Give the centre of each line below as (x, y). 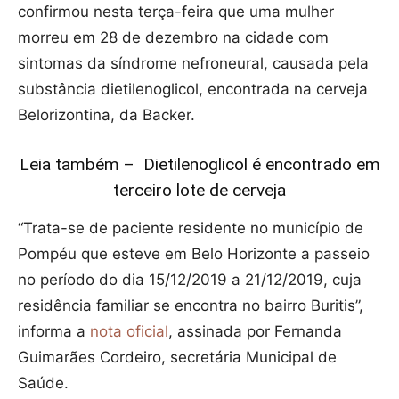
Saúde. (43, 383)
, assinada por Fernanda (255, 331)
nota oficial (129, 331)
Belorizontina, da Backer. (106, 114)
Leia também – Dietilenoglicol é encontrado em (199, 164)
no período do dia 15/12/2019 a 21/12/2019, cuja (190, 279)
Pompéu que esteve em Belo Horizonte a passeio (194, 253)
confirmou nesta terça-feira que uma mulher (176, 11)
